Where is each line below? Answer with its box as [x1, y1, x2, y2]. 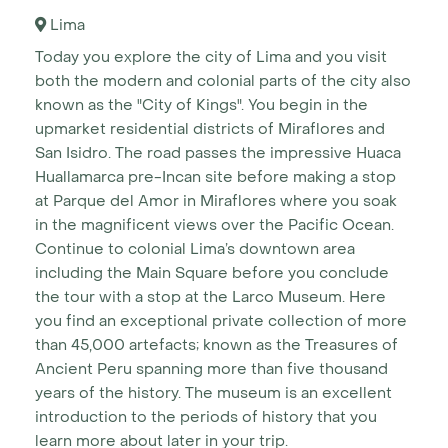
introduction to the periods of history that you [35, 407, 377, 427]
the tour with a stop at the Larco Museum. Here [35, 287, 386, 307]
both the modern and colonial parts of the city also [35, 71, 411, 91]
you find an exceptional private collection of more [35, 311, 407, 331]
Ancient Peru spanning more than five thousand [35, 359, 388, 379]
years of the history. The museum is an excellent [35, 383, 392, 403]
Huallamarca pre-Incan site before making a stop [35, 167, 396, 187]
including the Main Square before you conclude [35, 263, 389, 283]
